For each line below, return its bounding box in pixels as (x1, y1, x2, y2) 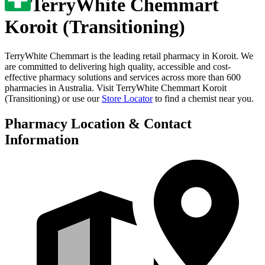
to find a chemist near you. (155, 93, 254, 104)
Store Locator (102, 93, 153, 104)
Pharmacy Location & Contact (5, 115, 192, 131)
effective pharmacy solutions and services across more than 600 (5, 72, 241, 82)
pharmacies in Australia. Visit (5, 82, 116, 93)
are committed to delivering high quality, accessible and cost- (5, 61, 231, 72)
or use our (60, 93, 99, 104)
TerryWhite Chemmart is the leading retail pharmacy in (5, 50, 209, 61)
